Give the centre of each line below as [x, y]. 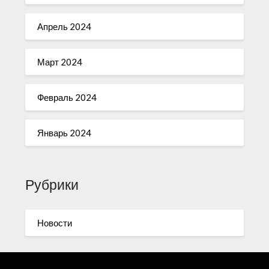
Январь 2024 [65, 132]
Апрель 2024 [65, 26]
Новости [55, 222]
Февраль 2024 [67, 97]
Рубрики [52, 185]
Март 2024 [60, 62]
